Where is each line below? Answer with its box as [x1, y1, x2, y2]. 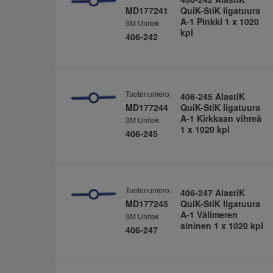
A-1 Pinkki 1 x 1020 [180, 15, 259, 27]
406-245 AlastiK [180, 90, 245, 102]
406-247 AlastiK [180, 186, 245, 199]
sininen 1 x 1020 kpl [180, 219, 263, 232]
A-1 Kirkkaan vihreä [180, 112, 261, 124]
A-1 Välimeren [180, 208, 238, 221]
